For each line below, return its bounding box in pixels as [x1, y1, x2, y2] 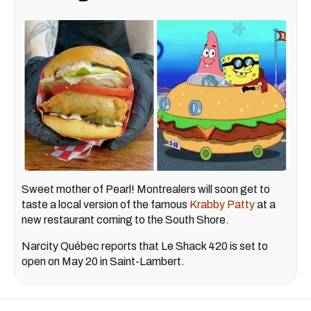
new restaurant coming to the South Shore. [22, 214, 231, 226]
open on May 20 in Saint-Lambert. [22, 255, 185, 268]
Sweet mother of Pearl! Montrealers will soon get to [22, 183, 270, 196]
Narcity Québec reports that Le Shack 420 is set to [22, 240, 268, 253]
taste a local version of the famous [22, 199, 190, 211]
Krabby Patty [190, 199, 255, 211]
